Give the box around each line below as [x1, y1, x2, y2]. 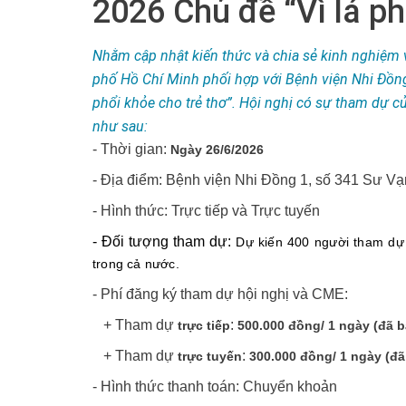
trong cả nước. [92, 256, 179, 271]
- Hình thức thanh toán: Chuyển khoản [92, 379, 337, 394]
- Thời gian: [92, 141, 170, 157]
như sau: [92, 118, 148, 135]
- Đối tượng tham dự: [92, 234, 237, 249]
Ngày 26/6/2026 [170, 142, 264, 157]
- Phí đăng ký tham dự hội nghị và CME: [92, 286, 348, 302]
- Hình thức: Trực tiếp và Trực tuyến [92, 203, 320, 218]
